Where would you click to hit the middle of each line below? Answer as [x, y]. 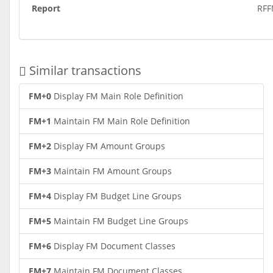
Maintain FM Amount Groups [112, 171]
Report [46, 8]
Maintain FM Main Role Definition [121, 121]
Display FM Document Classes [113, 246]
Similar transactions [84, 70]
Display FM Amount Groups [108, 146]
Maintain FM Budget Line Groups [120, 221]
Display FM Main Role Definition [117, 96]
